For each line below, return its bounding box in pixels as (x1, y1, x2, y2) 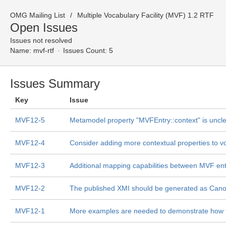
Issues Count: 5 (63, 46, 113, 54)
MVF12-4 (15, 139, 45, 147)
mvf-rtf (33, 46, 54, 54)
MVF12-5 (15, 116, 45, 124)
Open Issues (10, 21, 78, 34)
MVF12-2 (15, 184, 45, 192)
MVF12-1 (15, 207, 45, 215)
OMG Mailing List (10, 11, 65, 19)
